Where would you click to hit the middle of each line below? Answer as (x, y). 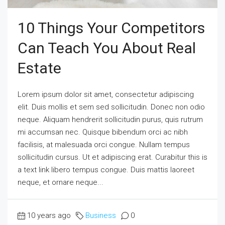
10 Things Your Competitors (111, 28)
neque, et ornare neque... (61, 182)
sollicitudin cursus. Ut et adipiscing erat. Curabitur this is (113, 157)
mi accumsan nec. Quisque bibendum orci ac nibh (103, 132)
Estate (39, 68)
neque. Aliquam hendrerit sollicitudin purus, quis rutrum (110, 120)
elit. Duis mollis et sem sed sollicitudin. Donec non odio (111, 107)
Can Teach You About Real (107, 48)
